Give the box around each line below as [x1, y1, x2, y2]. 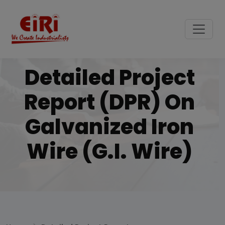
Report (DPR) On [24, 87, 195, 117]
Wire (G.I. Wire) [27, 137, 192, 166]
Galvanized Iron [25, 112, 194, 142]
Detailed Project [24, 63, 195, 92]
